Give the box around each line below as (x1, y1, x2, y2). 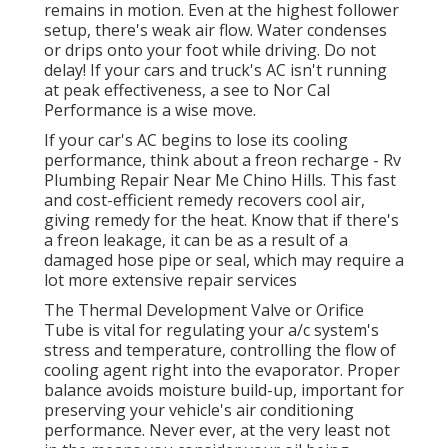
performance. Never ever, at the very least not (44, 419, 390, 442)
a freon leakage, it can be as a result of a (44, 229, 348, 252)
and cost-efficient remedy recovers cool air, (44, 189, 365, 212)
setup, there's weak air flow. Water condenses (44, 19, 387, 42)
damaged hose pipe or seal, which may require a (44, 249, 404, 272)
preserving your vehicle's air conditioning (44, 399, 354, 422)
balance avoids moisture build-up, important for (44, 379, 404, 402)
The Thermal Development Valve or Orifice (44, 299, 364, 322)
